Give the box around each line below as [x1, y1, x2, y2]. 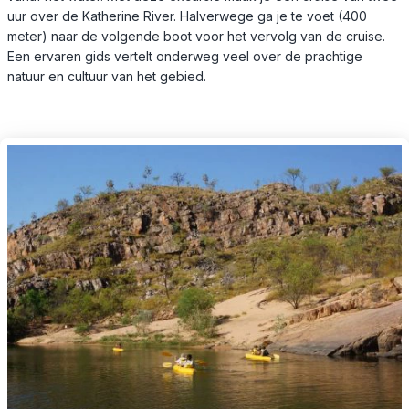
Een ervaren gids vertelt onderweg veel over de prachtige [7, 47, 362, 64]
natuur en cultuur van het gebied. [7, 68, 206, 84]
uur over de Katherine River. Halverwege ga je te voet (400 [7, 7, 367, 24]
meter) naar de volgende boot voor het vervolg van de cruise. [7, 27, 385, 44]
